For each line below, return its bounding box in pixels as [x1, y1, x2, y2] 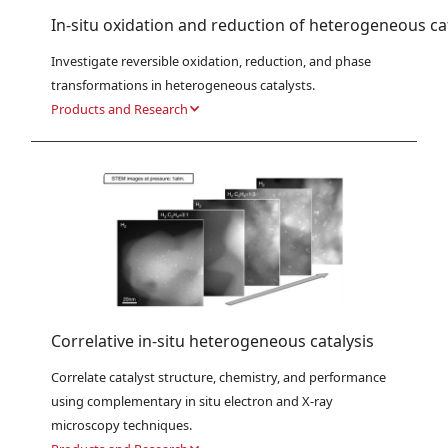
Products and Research [51, 99, 189, 118]
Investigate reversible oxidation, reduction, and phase [51, 51, 372, 70]
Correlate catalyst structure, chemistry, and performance [51, 367, 387, 386]
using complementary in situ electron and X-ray [51, 391, 334, 410]
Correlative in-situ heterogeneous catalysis [51, 329, 375, 352]
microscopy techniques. [51, 415, 193, 434]
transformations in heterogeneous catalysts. [51, 75, 316, 94]
